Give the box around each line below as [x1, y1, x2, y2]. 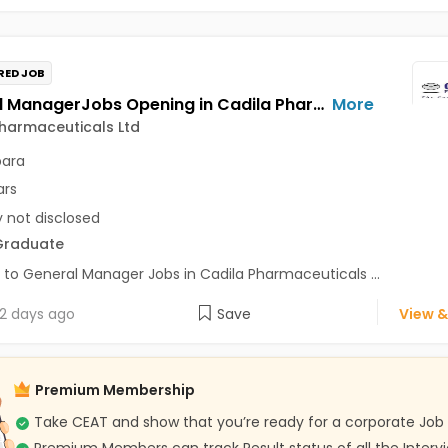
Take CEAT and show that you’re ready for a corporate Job [33, 412, 444, 433]
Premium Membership [34, 380, 195, 401]
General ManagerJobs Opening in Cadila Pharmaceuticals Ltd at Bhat [312, 93, 324, 117]
